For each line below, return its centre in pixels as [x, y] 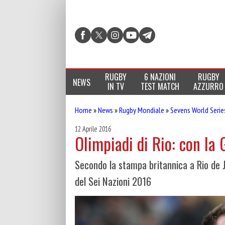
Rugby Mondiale [142, 110]
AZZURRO [209, 86]
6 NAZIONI [160, 77]
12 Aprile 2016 [93, 129]
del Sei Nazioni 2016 [113, 181]
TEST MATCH [160, 86]
